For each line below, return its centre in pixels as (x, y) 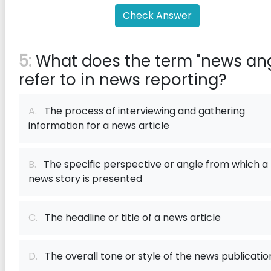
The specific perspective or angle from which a (152, 164)
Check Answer (157, 15)
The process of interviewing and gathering (141, 111)
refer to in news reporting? (123, 80)
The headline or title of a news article (129, 217)
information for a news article (99, 126)
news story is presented (85, 179)
